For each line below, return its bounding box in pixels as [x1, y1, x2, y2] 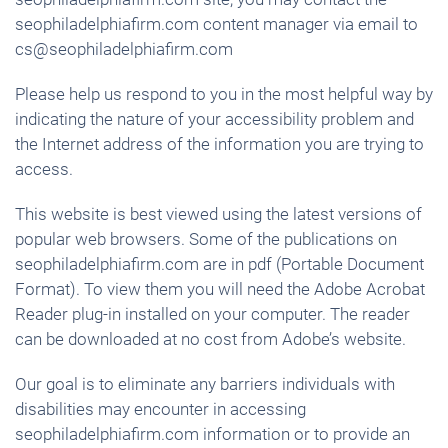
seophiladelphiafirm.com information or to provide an [15, 424, 410, 444]
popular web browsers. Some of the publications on [15, 229, 397, 249]
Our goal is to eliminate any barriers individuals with [15, 374, 395, 394]
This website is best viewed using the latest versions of [15, 204, 422, 224]
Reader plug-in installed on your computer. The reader [15, 304, 410, 324]
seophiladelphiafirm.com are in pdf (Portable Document [15, 254, 424, 274]
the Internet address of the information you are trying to [15, 134, 424, 154]
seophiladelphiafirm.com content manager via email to [15, 14, 418, 34]
